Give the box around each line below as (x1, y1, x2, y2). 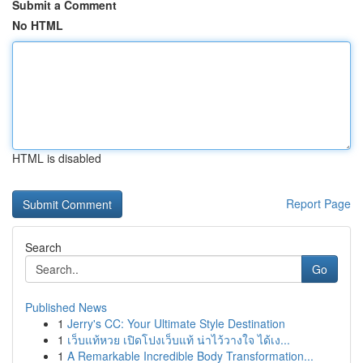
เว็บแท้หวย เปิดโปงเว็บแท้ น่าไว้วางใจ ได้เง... (67, 331, 290, 348)
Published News (25, 299, 107, 315)
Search (25, 239, 62, 255)
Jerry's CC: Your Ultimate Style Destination (67, 315, 285, 331)
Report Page (286, 195, 351, 211)
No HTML (12, 17, 63, 33)
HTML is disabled (12, 150, 101, 166)
